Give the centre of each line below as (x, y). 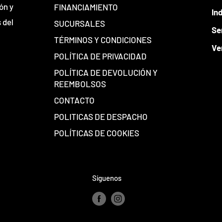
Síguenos (107, 178)
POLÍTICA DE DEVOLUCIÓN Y (106, 72)
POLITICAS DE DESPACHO (101, 116)
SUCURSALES (80, 23)
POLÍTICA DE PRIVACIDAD (100, 56)
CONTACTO (74, 100)
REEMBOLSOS (80, 83)
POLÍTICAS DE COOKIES (97, 133)
